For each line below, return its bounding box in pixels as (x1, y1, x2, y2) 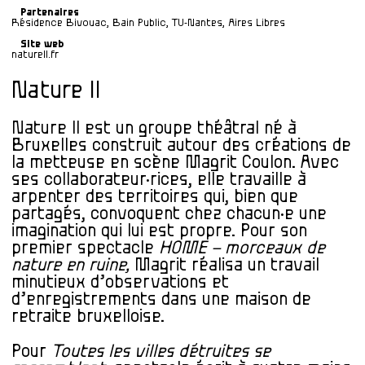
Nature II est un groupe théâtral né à (11, 120, 297, 138)
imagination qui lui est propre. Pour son (11, 222, 307, 240)
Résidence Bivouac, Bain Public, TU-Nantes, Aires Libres (11, 16, 285, 29)
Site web (20, 37, 64, 50)
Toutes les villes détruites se (51, 342, 270, 360)
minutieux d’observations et (11, 274, 229, 292)
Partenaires (20, 6, 79, 18)
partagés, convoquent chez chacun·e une (11, 205, 327, 223)
